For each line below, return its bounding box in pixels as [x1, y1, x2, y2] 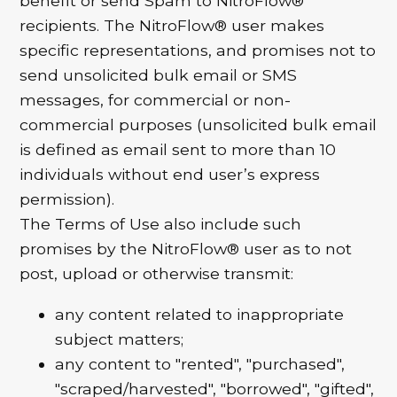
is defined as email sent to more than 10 [19, 140, 337, 160]
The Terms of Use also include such [19, 214, 302, 234]
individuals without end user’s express [19, 165, 321, 184]
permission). [19, 190, 115, 209]
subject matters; [55, 329, 184, 348]
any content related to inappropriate [55, 304, 345, 323]
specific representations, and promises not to [19, 41, 377, 60]
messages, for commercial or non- [19, 90, 292, 110]
